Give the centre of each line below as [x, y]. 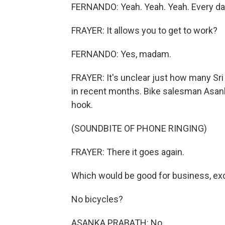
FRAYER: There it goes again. [128, 152]
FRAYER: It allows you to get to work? [144, 30]
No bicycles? [97, 199]
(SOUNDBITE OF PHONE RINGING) [139, 128]
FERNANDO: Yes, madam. [121, 54]
